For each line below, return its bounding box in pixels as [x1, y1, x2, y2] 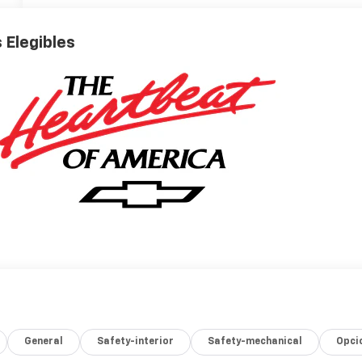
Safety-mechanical [208, 336, 303, 347]
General [24, 336, 64, 347]
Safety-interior [97, 336, 175, 347]
